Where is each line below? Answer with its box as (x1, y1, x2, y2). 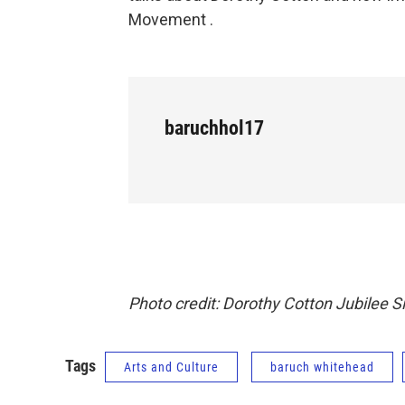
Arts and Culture (124, 360, 219, 375)
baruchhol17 (165, 117, 264, 140)
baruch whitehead (270, 360, 374, 375)
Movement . (128, 10, 213, 30)
